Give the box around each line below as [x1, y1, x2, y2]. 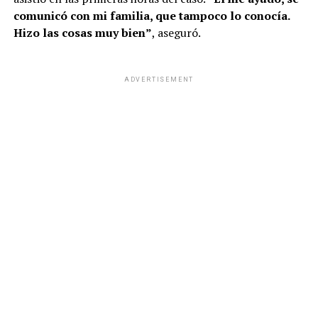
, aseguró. [151, 25, 201, 41]
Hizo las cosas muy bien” [13, 25, 152, 41]
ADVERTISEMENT [124, 76, 194, 84]
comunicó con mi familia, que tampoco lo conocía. [13, 8, 290, 24]
